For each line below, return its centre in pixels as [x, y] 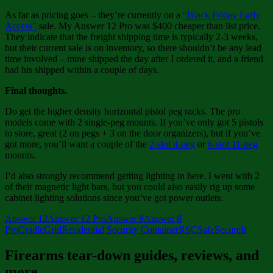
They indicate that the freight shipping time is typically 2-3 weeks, [131, 37]
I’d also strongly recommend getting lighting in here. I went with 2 [132, 176]
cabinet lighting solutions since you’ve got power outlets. [114, 198]
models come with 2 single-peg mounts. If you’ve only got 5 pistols [134, 122]
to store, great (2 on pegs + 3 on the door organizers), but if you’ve [133, 133]
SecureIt [230, 230]
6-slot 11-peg [233, 144]
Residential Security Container [120, 230]
